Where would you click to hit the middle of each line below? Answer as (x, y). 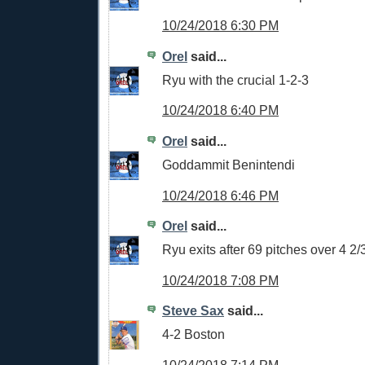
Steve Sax (193, 311)
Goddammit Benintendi (229, 164)
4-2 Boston (193, 334)
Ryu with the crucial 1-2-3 (235, 79)
